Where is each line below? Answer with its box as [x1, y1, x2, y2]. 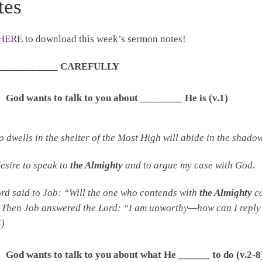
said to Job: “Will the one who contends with [10, 187, 199, 198]
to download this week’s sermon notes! [23, 33, 186, 45]
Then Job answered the [1, 202, 98, 213]
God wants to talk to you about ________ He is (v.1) [6, 92, 228, 104]
